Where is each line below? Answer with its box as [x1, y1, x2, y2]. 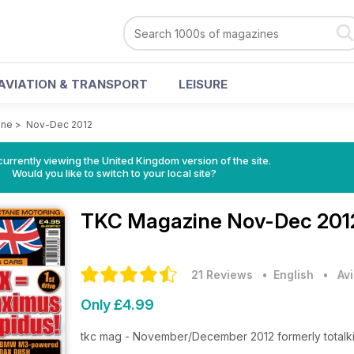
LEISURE [179, 77, 228, 92]
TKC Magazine [81, 209, 227, 233]
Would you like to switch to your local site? [11, 167, 217, 179]
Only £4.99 [81, 296, 154, 313]
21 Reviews [191, 268, 253, 281]
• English [256, 268, 314, 281]
